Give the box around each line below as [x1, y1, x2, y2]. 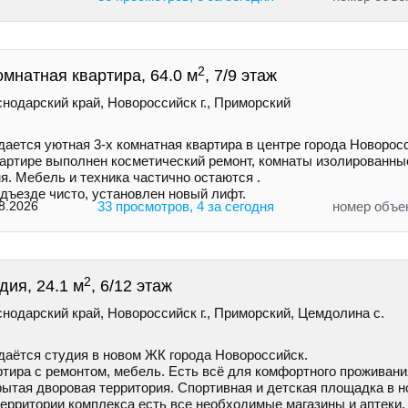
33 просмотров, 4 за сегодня [97, 199, 274, 215]
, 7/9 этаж [205, 66, 277, 86]
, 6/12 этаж [91, 277, 172, 296]
